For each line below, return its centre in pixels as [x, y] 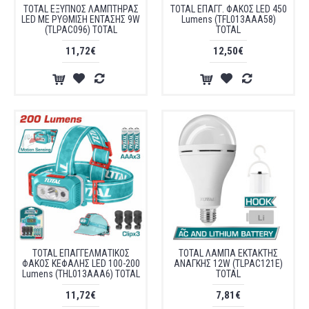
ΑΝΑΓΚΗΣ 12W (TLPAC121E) [228, 263]
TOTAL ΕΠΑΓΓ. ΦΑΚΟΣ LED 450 [228, 9]
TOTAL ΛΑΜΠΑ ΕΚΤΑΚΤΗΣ [228, 253]
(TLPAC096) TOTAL [81, 30]
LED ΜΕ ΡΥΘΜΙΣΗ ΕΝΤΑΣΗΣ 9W [81, 19]
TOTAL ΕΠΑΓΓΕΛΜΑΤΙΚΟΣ [81, 253]
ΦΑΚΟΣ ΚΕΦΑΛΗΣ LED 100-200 [81, 263]
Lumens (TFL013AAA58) [228, 19]
